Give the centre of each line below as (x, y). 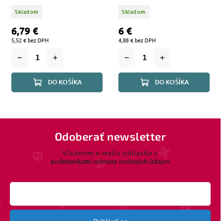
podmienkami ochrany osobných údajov (110, 162)
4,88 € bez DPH (137, 40)
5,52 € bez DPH (30, 40)
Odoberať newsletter (110, 136)
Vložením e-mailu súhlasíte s (110, 153)
